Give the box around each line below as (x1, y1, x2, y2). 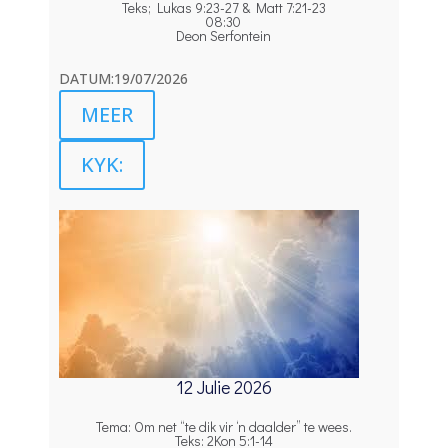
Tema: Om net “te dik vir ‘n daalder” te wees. (95, 416, 352, 436)
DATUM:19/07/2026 (59, 68, 189, 88)
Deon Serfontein (176, 25, 272, 45)
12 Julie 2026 (175, 374, 272, 399)
